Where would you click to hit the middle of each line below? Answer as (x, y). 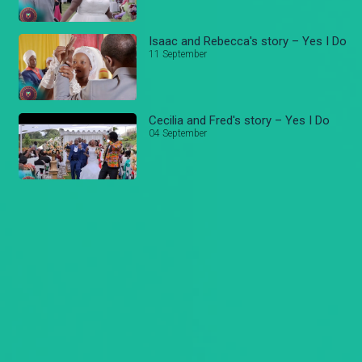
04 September (178, 133)
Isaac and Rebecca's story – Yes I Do (248, 41)
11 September (178, 54)
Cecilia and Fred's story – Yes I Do (240, 120)
